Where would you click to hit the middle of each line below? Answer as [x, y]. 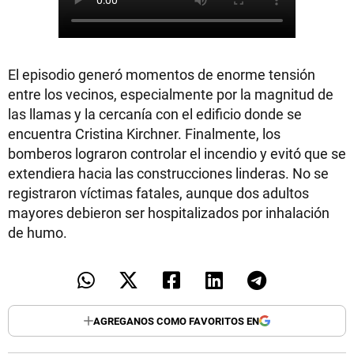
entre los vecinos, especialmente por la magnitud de [171, 94]
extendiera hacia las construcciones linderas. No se [168, 173]
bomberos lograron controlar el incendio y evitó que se [177, 153]
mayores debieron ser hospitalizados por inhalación [169, 213]
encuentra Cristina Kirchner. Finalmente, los [144, 134]
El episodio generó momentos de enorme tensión [162, 74]
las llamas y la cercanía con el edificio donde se [155, 114]
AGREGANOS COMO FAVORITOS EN [176, 320]
